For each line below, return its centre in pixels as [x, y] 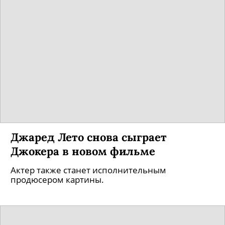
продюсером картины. [57, 180]
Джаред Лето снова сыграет [89, 137]
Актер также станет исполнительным [88, 170]
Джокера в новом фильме [83, 151]
